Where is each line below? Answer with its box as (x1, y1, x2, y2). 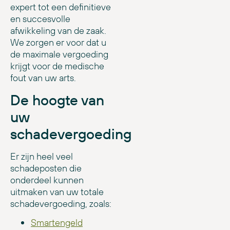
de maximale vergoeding (10, 48, 108, 61)
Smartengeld (31, 216, 83, 228)
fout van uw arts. (10, 72, 76, 84)
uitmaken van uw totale (10, 185, 104, 198)
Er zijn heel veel (10, 150, 73, 162)
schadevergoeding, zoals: (10, 197, 111, 209)
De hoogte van (10, 90, 104, 109)
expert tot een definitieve (10, 1, 111, 13)
